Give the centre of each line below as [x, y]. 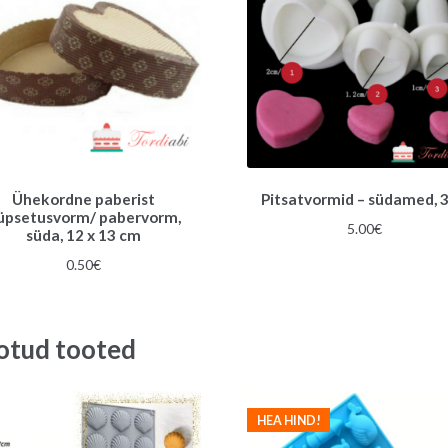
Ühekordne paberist [84, 199]
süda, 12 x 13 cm [84, 235]
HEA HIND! [288, 420]
